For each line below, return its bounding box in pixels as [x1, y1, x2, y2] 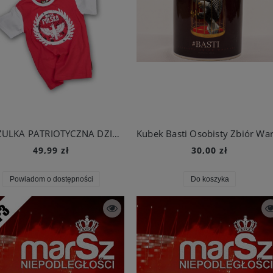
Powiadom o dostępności [9, 174, 93, 183]
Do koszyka [190, 174, 229, 183]
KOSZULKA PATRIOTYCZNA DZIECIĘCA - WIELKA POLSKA [112, 127, 119, 140]
